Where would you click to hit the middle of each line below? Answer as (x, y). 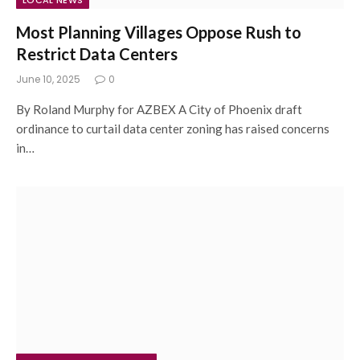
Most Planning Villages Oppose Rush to (159, 32)
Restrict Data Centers (97, 54)
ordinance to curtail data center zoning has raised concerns (173, 129)
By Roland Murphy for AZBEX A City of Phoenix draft (159, 109)
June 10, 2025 (48, 79)
